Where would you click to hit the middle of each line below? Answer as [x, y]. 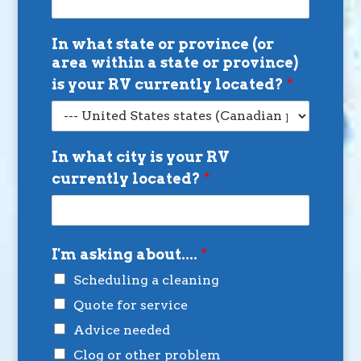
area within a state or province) [174, 62]
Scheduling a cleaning [146, 280]
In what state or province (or [162, 44]
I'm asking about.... [126, 254]
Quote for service [130, 305]
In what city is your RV [140, 156]
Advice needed [121, 330]
